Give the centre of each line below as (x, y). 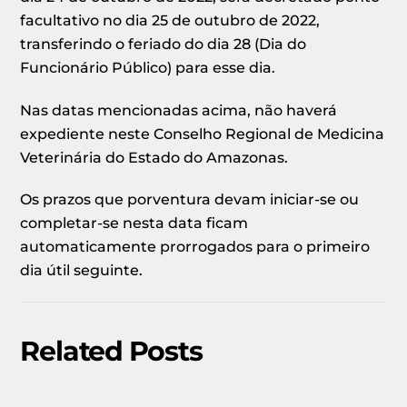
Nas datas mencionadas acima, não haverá (179, 110)
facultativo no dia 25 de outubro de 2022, (170, 20)
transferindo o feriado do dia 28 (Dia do (164, 44)
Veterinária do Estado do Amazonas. (154, 157)
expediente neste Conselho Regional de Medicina (203, 134)
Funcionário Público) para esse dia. (148, 67)
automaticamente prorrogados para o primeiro (195, 247)
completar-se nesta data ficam (134, 223)
